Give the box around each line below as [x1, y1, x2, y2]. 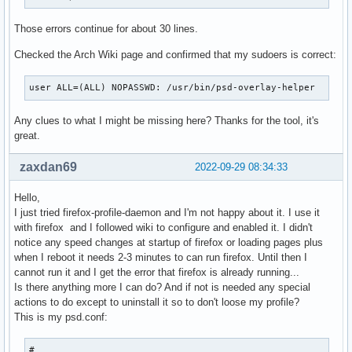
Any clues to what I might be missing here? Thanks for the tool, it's [14, 115, 319, 127]
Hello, [14, 192, 40, 204]
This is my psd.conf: [14, 311, 108, 324]
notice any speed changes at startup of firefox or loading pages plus [14, 236, 323, 249]
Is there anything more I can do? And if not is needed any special [14, 281, 310, 294]
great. [14, 130, 40, 142]
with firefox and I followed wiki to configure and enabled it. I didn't [14, 222, 313, 234]
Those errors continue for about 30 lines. [14, 23, 198, 35]
